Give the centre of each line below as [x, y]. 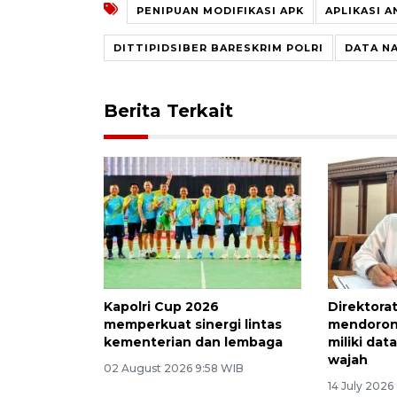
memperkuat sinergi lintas [193, 324]
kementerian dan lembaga [193, 342]
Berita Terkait [168, 110]
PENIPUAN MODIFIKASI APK [220, 10]
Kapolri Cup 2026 [161, 306]
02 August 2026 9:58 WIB [174, 368]
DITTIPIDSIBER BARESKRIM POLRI [218, 47]
